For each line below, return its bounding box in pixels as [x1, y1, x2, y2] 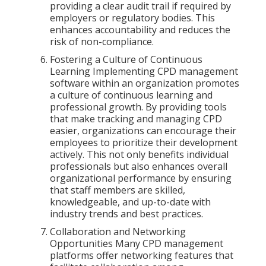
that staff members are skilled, [50, 183, 185, 197]
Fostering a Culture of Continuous [50, 53, 202, 66]
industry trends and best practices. [50, 207, 203, 221]
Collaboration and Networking [50, 225, 186, 239]
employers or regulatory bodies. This [50, 11, 215, 25]
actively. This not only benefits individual [50, 148, 229, 161]
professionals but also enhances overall [50, 160, 227, 173]
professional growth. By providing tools [50, 100, 227, 114]
